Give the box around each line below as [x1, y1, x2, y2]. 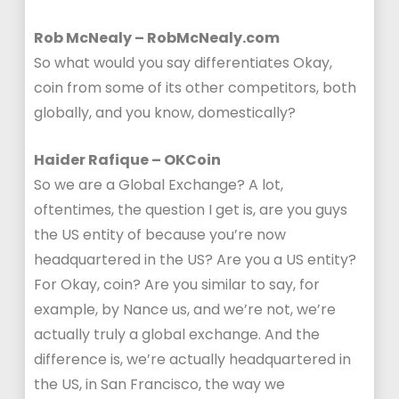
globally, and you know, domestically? [34, 102, 297, 123]
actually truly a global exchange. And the [34, 324, 321, 345]
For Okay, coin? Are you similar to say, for [34, 274, 321, 295]
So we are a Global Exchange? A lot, [34, 175, 284, 195]
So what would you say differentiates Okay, [34, 53, 333, 73]
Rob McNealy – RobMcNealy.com [34, 28, 281, 48]
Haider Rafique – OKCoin [34, 150, 222, 170]
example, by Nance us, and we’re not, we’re [34, 299, 337, 320]
